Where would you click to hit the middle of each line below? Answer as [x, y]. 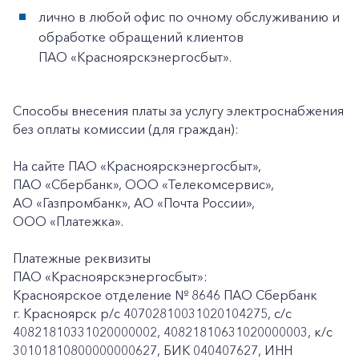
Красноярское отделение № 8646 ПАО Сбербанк [165, 295]
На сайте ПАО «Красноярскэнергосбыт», [137, 166]
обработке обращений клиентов [141, 37]
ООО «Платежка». [68, 221]
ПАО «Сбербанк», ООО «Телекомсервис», [143, 184]
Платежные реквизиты [82, 258]
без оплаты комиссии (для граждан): [126, 129]
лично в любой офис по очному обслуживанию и [189, 17]
